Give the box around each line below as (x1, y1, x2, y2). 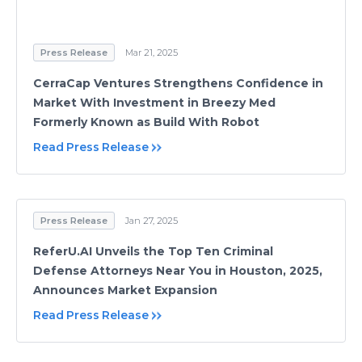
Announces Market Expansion (33, 283, 217, 297)
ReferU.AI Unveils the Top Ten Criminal (33, 244, 273, 259)
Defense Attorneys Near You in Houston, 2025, (33, 263, 322, 278)
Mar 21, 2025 (125, 47, 178, 58)
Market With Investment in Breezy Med (33, 95, 276, 110)
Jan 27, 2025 (125, 215, 178, 226)
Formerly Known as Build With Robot (33, 115, 259, 129)
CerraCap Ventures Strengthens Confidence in (33, 76, 323, 90)
